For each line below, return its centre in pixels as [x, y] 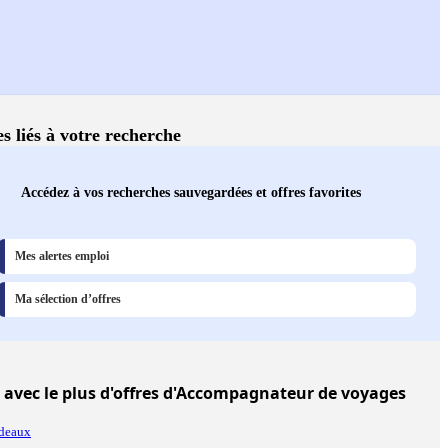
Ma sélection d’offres [68, 299]
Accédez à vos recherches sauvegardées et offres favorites [191, 192]
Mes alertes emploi [62, 256]
